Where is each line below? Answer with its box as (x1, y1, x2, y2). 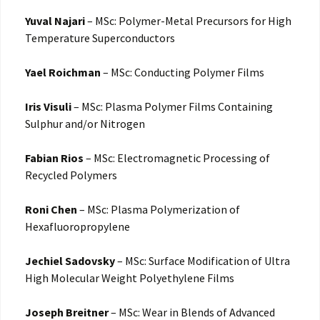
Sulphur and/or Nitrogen (25, 116, 145, 131)
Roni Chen (25, 202, 77, 217)
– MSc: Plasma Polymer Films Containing (71, 99, 273, 114)
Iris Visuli (25, 99, 71, 114)
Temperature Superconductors (25, 31, 175, 46)
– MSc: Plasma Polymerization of (77, 202, 240, 217)
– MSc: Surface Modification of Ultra (115, 254, 290, 269)
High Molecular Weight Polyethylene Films (25, 271, 234, 286)
